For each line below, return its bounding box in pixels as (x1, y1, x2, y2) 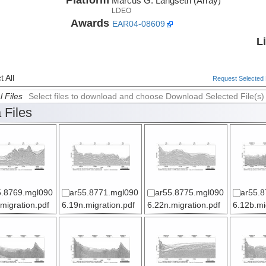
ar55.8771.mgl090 (69, 188, 138, 198)
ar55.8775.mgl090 (154, 188, 224, 198)
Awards (70, 17, 109, 29)
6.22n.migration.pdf (147, 201, 220, 210)
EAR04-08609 (112, 19, 165, 28)
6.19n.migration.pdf (61, 201, 135, 210)
